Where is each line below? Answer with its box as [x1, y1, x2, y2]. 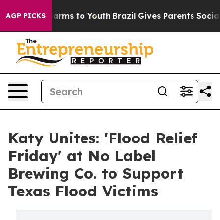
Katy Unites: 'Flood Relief [8, 129, 197, 147]
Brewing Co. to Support [8, 164, 184, 183]
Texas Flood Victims [8, 182, 158, 200]
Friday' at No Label [8, 146, 156, 165]
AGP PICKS [6, 11, 46, 20]
